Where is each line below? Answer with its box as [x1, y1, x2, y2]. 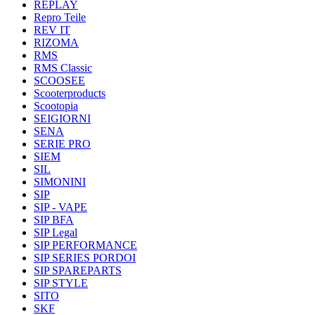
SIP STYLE [34, 277, 88, 289]
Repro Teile [34, 11, 86, 23]
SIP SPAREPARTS [34, 264, 122, 276]
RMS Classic [34, 62, 92, 74]
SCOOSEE [34, 75, 85, 86]
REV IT [34, 24, 70, 36]
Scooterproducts [34, 87, 105, 99]
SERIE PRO [34, 138, 91, 150]
